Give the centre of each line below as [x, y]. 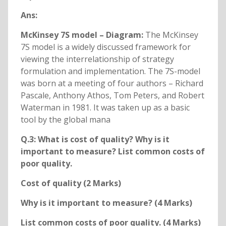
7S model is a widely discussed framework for [105, 47]
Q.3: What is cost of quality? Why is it [95, 139]
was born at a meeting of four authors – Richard [112, 83]
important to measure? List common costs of [112, 152]
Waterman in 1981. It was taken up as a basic [105, 108]
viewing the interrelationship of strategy [97, 59]
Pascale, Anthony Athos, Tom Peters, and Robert [112, 96]
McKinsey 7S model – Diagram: [83, 35]
